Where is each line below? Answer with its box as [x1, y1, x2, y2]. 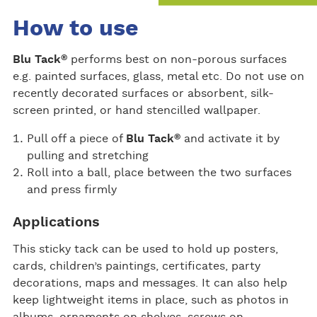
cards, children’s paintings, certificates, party [12, 260, 260, 272]
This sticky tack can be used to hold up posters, [12, 243, 278, 255]
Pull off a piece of [26, 132, 126, 144]
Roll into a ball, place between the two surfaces [26, 166, 292, 178]
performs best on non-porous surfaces [67, 53, 287, 65]
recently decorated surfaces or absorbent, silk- [12, 87, 274, 99]
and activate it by [180, 132, 279, 144]
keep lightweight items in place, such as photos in [12, 294, 289, 306]
